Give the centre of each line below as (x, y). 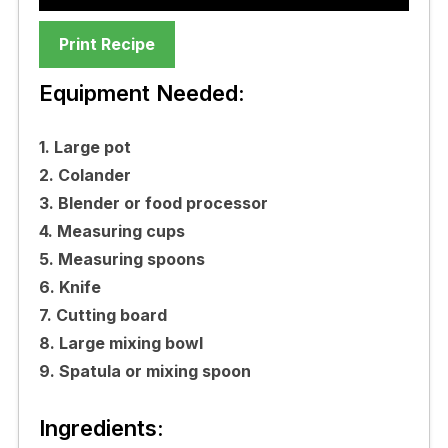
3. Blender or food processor (153, 202)
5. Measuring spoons (121, 258)
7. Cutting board (102, 314)
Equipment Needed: (141, 92)
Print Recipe (106, 43)
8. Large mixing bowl (120, 342)
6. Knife (69, 286)
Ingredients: (101, 427)
